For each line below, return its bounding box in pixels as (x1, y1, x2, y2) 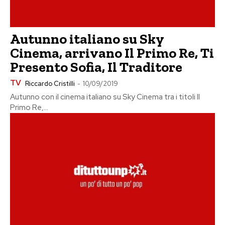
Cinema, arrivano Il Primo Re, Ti (10, 44, 214, 61)
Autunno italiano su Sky (10, 30, 164, 47)
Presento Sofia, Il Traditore (10, 58, 182, 75)
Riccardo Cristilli (25, 79, 75, 88)
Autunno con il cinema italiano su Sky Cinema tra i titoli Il (10, 91, 200, 102)
